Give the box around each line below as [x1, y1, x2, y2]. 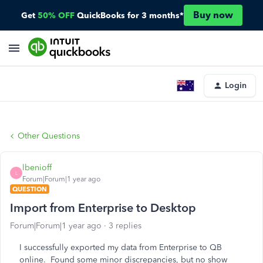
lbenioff [22, 163, 52, 173]
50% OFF [37, 10, 75, 21]
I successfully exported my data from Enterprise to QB [19, 242, 222, 252]
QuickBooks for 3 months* [76, 10, 184, 21]
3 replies [109, 221, 141, 231]
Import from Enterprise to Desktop [10, 201, 196, 215]
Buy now [193, 9, 233, 21]
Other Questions [18, 131, 80, 141]
